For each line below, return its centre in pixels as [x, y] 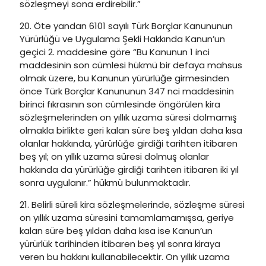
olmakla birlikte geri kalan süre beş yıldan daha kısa [131, 130]
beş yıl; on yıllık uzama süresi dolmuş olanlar [114, 156]
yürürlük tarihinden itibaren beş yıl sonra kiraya [120, 244]
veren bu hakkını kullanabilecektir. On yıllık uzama [125, 257]
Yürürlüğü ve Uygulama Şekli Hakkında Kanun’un [122, 39]
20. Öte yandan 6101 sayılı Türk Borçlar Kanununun [126, 26]
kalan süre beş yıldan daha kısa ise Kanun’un [116, 231]
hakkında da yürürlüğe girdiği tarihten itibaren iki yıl [129, 170]
